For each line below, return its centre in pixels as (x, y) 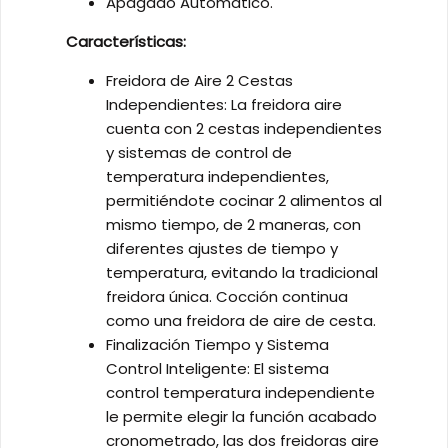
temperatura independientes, (217, 177)
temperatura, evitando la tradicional (242, 273)
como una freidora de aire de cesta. (241, 321)
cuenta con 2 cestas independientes (244, 129)
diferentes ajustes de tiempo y (222, 249)
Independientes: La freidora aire (224, 105)
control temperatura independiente (240, 393)
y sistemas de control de (199, 153)
